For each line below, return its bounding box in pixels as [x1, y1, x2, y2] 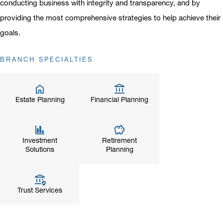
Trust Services [17, 186, 62, 195]
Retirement [102, 136, 137, 145]
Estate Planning [15, 95, 65, 104]
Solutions [25, 145, 54, 154]
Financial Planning [91, 95, 148, 104]
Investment [22, 136, 57, 145]
